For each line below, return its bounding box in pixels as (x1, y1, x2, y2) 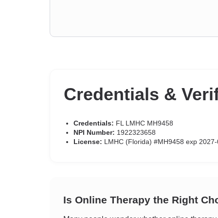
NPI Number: (73, 128, 115, 136)
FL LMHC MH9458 (114, 119, 173, 127)
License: (73, 138, 102, 145)
